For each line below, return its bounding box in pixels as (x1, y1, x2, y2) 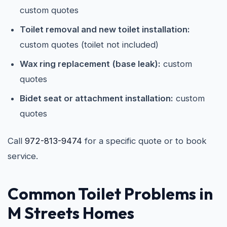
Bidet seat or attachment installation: (20, 93, 173, 103)
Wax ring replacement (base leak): (20, 59, 161, 69)
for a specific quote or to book (82, 136, 207, 146)
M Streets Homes (8, 203, 134, 223)
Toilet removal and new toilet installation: (20, 24, 190, 34)
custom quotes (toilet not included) (20, 40, 159, 50)
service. (8, 151, 38, 161)
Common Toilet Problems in (8, 183, 213, 204)
